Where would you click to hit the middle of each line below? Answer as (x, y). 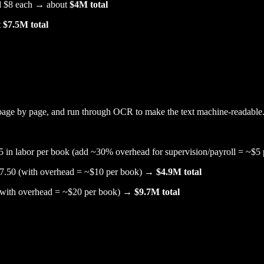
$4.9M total (179, 172)
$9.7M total (157, 192)
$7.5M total (26, 24)
